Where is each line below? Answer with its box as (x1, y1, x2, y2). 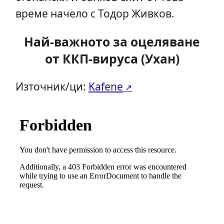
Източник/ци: (15, 79, 88, 94)
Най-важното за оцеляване (24, 33, 200, 50)
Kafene (88, 79, 123, 94)
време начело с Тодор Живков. (15, 5, 174, 20)
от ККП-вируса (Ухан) (44, 50, 179, 67)
